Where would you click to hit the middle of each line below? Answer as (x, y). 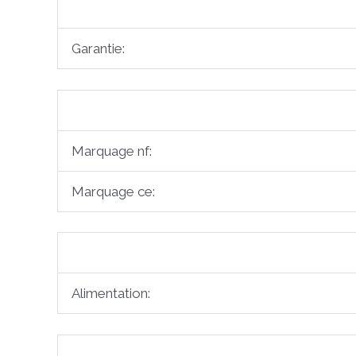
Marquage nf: (112, 151)
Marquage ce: (113, 191)
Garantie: (98, 49)
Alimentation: (111, 294)
